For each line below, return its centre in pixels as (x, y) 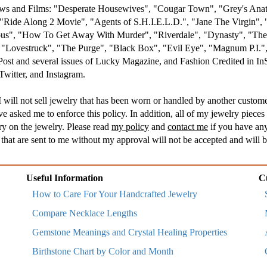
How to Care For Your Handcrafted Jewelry (115, 194)
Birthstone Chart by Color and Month (103, 251)
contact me (188, 127)
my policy (130, 127)
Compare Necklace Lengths (85, 213)
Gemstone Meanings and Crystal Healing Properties (130, 232)
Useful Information (65, 178)
